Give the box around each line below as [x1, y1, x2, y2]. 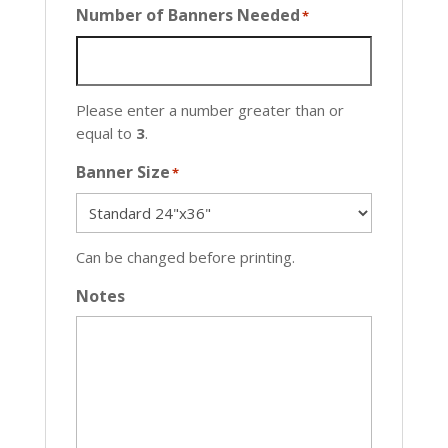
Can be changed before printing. [75, 246, 295, 267]
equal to [75, 122, 136, 143]
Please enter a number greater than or [75, 99, 344, 120]
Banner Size [75, 160, 170, 183]
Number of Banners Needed [75, 3, 300, 26]
